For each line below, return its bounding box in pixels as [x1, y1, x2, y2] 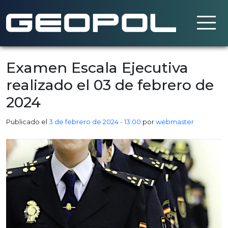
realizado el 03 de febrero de [6, 76, 214, 94]
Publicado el [6, 118, 49, 126]
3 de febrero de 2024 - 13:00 [49, 118, 141, 126]
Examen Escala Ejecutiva [6, 59, 188, 76]
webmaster [156, 118, 194, 126]
